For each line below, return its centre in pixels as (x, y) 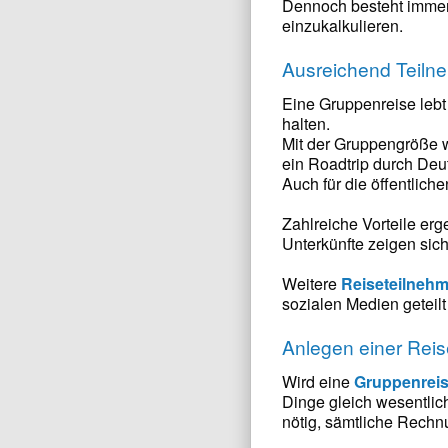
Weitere (311, 283)
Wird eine (318, 381)
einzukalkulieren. (342, 25)
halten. (306, 123)
